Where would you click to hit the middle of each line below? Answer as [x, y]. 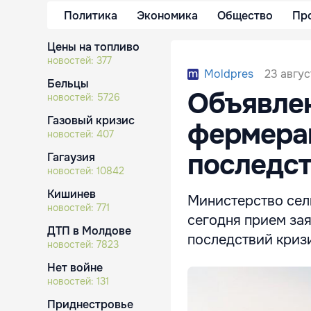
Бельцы [68, 84]
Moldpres [229, 74]
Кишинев [72, 194]
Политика [91, 15]
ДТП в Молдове [89, 231]
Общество [245, 15]
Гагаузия [71, 157]
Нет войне [75, 268]
